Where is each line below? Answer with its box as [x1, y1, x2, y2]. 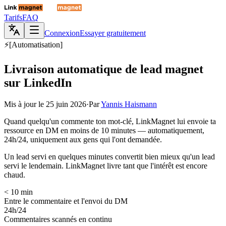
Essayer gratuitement [80, 29, 146, 37]
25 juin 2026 [46, 99, 86, 108]
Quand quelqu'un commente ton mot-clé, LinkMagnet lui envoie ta [4, 117, 216, 126]
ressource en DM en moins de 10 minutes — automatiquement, [4, 126, 204, 135]
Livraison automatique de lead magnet [4, 62, 203, 76]
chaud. [4, 170, 25, 179]
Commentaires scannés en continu [4, 214, 112, 223]
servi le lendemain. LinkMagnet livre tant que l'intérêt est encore [4, 161, 207, 170]
